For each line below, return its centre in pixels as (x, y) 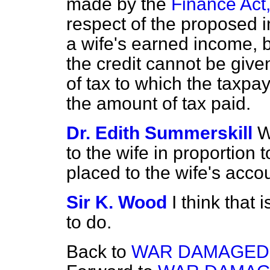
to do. (89, 222)
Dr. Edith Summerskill (159, 133)
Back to (99, 252)
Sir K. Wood (117, 202)
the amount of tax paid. (159, 103)
